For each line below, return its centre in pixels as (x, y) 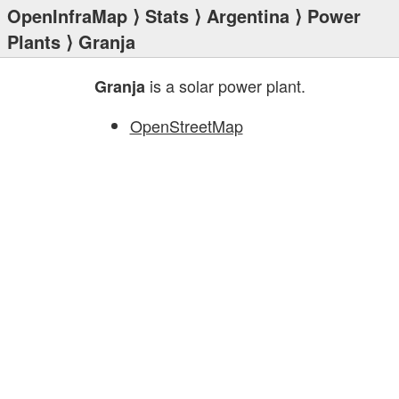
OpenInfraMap (67, 16)
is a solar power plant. (225, 85)
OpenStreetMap (186, 126)
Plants (34, 41)
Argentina (248, 16)
